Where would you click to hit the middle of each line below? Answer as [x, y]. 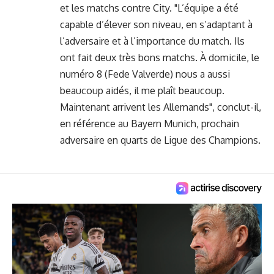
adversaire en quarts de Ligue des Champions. [160, 140]
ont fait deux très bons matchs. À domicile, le [160, 58]
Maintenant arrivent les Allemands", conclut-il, [161, 107]
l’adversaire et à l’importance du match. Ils [152, 41]
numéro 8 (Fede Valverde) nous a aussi [145, 74]
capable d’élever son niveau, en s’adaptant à [156, 25]
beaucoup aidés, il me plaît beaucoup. [142, 91]
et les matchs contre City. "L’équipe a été [149, 8]
